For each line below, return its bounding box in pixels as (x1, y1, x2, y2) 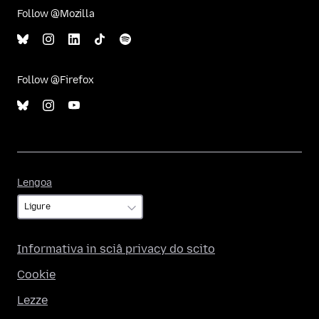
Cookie (17, 268, 56, 281)
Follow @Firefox (17, 74, 94, 86)
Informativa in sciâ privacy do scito (17, 242, 215, 256)
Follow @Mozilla (17, 8, 95, 20)
